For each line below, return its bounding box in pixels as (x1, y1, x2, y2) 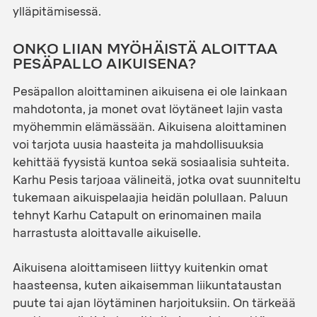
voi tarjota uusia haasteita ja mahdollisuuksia (12, 138, 264, 152)
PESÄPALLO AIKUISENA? (12, 55, 196, 73)
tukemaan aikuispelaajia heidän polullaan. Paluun (12, 191, 288, 205)
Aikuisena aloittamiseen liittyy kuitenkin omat (12, 261, 268, 275)
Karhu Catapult (52, 209, 139, 223)
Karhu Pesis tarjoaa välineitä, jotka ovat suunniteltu (12, 173, 301, 188)
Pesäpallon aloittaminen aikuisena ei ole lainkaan (12, 85, 287, 99)
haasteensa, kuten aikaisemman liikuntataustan (12, 279, 282, 293)
